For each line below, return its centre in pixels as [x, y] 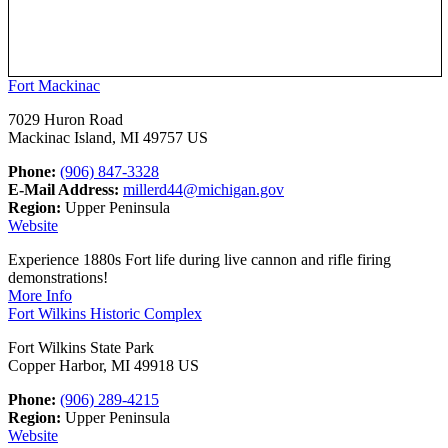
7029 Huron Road [65, 120]
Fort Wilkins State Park [81, 348]
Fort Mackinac [54, 86]
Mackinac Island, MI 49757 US [108, 138]
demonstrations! [58, 278]
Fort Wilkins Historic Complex [105, 314]
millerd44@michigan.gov [203, 190]
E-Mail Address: [63, 190]
